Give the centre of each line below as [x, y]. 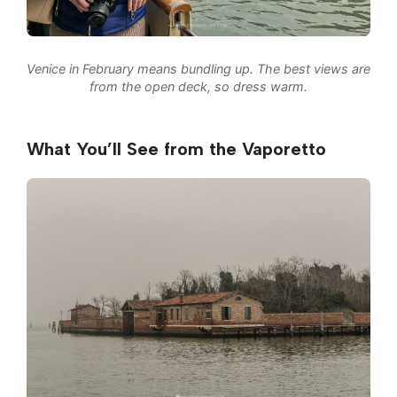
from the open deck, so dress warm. [198, 87]
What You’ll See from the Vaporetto [176, 148]
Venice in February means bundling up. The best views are [198, 69]
